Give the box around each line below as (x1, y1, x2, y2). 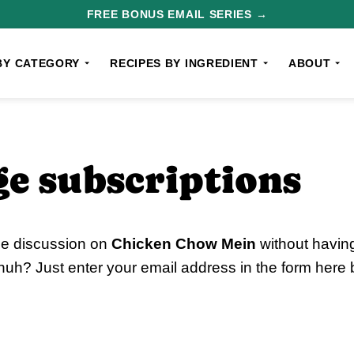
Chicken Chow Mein (111, 235, 256, 252)
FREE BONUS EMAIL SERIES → (86, 8, 268, 21)
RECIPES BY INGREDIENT (110, 57, 258, 70)
